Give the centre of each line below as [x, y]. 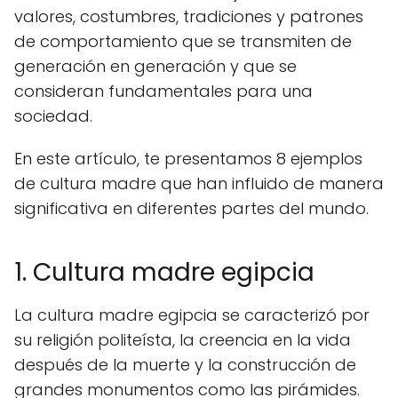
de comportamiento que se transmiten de [183, 41]
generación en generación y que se [155, 66]
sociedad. [53, 116]
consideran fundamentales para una [163, 91]
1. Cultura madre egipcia [164, 272]
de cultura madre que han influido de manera [199, 183]
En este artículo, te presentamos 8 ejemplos [188, 159]
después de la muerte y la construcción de [185, 365]
